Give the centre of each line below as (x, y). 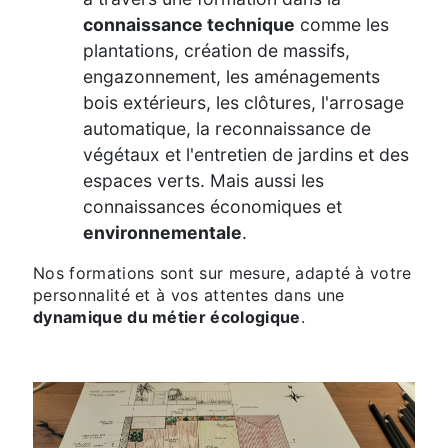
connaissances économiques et (212, 207)
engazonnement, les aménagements (231, 77)
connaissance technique (189, 25)
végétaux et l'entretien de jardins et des (246, 155)
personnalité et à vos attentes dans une (189, 295)
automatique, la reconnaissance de (227, 129)
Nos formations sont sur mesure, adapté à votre (222, 273)
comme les (342, 25)
